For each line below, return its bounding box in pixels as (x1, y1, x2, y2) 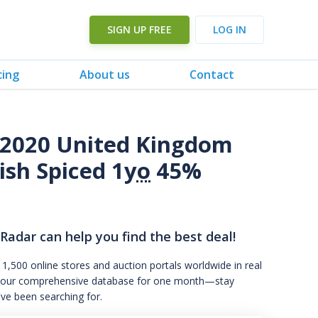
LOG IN (213, 23, 246, 36)
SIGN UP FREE (107, 23, 172, 36)
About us (79, 66, 130, 82)
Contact (189, 66, 234, 82)
